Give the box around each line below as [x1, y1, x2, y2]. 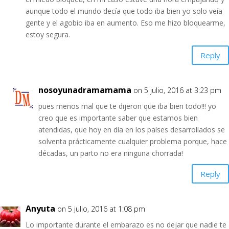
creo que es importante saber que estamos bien [38, 113, 198, 123]
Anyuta [26, 203, 55, 214]
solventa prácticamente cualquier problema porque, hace [38, 136, 227, 146]
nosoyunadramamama [38, 84, 131, 96]
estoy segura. [26, 30, 70, 39]
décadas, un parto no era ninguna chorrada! [38, 148, 183, 158]
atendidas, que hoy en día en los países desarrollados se [38, 125, 225, 134]
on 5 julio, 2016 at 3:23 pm [133, 85, 221, 95]
